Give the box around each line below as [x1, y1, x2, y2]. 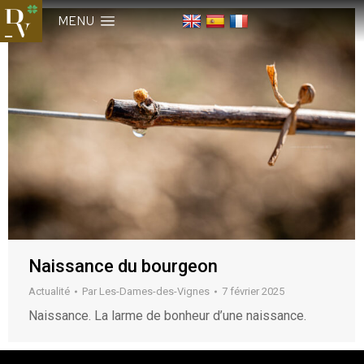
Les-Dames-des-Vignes [99, 284, 210, 297]
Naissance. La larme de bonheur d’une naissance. [28, 307, 306, 323]
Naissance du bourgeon [28, 255, 218, 276]
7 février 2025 [222, 284, 284, 297]
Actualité [28, 284, 70, 297]
